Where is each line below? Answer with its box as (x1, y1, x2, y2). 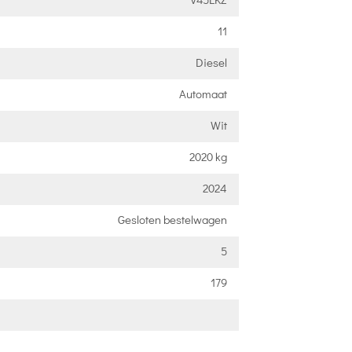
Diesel (195, 54, 227, 70)
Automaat (178, 86, 227, 101)
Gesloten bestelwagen (117, 211, 227, 227)
